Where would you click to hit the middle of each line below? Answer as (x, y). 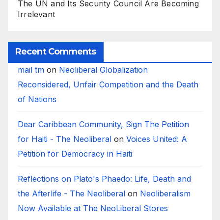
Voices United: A (157, 139)
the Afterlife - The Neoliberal (71, 193)
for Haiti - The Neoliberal (65, 139)
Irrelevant (36, 14)
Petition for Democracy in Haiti (75, 153)
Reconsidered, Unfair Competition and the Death (108, 84)
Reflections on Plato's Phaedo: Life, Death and (104, 179)
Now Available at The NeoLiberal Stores (93, 208)
